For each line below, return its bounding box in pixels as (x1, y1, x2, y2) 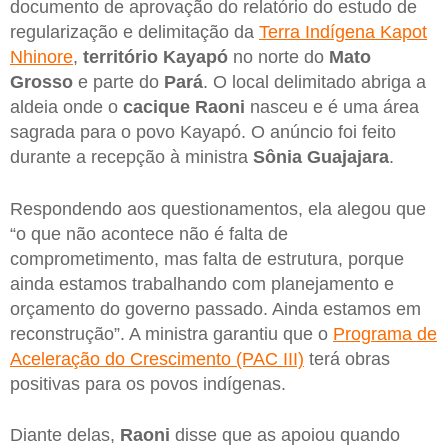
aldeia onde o (10, 96, 123, 117)
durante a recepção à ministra (10, 146, 253, 167)
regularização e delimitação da (10, 21, 259, 42)
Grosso (10, 71, 73, 92)
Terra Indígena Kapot (259, 21, 427, 42)
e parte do (73, 71, 164, 92)
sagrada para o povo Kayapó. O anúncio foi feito (10, 121, 396, 142)
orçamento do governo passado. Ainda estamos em (10, 298, 421, 319)
